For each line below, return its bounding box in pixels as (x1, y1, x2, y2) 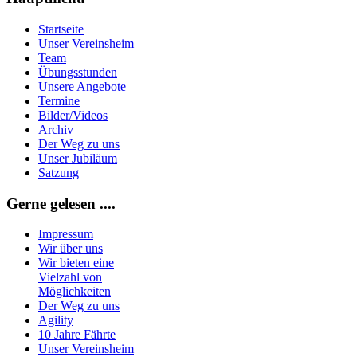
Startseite (38, 22, 84, 36)
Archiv (38, 122, 73, 136)
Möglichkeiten (38, 284, 111, 299)
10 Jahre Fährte (38, 328, 116, 342)
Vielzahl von (38, 270, 102, 284)
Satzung (38, 165, 79, 179)
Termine (38, 93, 80, 108)
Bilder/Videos (38, 108, 108, 122)
